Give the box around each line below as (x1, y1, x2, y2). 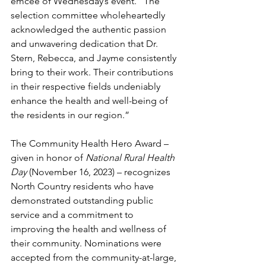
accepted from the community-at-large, (11, 251, 179, 263)
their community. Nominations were (11, 237, 164, 249)
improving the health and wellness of (11, 223, 169, 235)
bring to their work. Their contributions (11, 66, 176, 78)
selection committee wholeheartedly (11, 9, 167, 21)
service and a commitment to (11, 208, 136, 220)
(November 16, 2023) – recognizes (29, 166, 173, 178)
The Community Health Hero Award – (11, 137, 171, 149)
